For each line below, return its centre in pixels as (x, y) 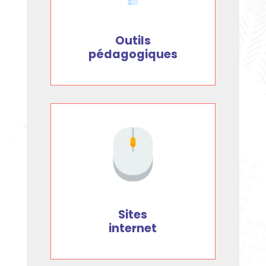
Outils (133, 40)
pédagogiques (133, 54)
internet (133, 228)
